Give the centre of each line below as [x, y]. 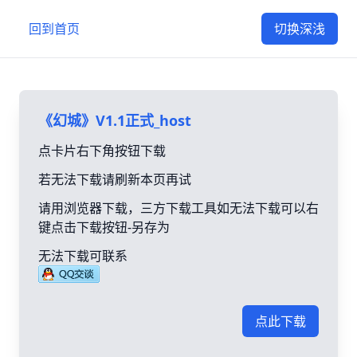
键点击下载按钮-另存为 [104, 227]
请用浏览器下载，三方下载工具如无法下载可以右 [178, 208]
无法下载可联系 [83, 256]
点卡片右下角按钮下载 [102, 151]
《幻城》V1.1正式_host [115, 120]
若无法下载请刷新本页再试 [115, 179]
